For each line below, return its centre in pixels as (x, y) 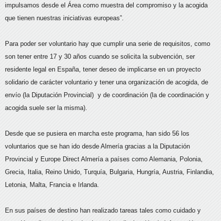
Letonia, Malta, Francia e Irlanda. (52, 184)
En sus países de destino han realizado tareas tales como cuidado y (103, 210)
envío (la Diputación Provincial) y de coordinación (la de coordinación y (107, 95)
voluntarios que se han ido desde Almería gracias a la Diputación (97, 146)
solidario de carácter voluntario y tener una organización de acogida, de (107, 82)
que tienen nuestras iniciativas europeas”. (64, 18)
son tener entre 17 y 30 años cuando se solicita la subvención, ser (100, 56)
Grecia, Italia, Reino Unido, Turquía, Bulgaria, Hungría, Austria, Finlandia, (110, 172)
